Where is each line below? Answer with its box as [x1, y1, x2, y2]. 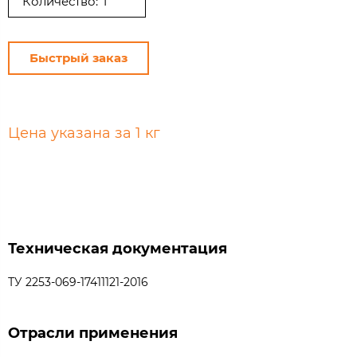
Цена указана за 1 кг [8, 124, 160, 142]
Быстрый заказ [29, 49, 127, 65]
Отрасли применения [8, 324, 178, 342]
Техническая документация [8, 239, 227, 257]
